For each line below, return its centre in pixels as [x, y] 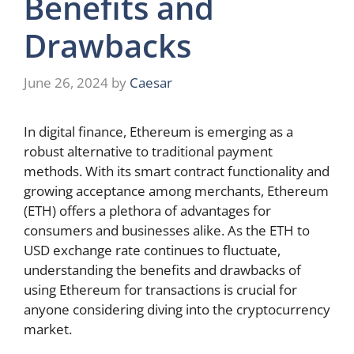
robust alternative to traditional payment [148, 152]
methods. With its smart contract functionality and [177, 171]
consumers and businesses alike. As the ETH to [167, 231]
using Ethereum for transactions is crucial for [160, 290]
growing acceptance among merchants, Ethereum [176, 191]
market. [48, 330]
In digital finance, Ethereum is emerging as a [158, 132]
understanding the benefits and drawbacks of [162, 270]
